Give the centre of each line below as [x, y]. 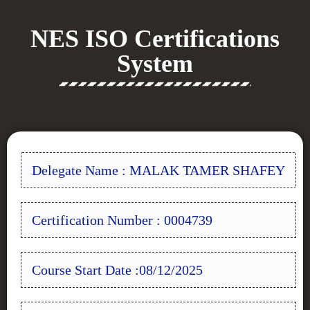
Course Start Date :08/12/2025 [117, 270]
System [155, 64]
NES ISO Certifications [155, 39]
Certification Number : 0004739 [122, 220]
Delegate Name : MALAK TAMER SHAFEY [158, 170]
